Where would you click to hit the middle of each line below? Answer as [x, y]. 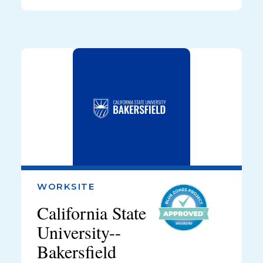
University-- [79, 232]
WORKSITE [66, 187]
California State [92, 213]
